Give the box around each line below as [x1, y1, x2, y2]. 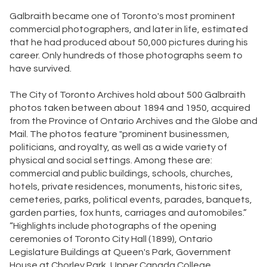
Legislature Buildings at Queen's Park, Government [9, 247, 231, 257]
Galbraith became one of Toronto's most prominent [9, 11, 235, 21]
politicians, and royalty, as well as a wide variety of [9, 142, 227, 152]
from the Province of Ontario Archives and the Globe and [9, 116, 257, 126]
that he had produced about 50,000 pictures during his [9, 37, 248, 47]
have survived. [9, 63, 72, 73]
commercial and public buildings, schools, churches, [9, 168, 233, 178]
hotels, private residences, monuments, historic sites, [9, 181, 243, 191]
